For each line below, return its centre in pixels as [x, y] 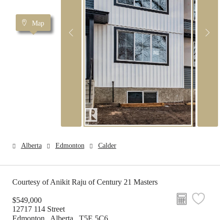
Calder [107, 146]
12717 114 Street [39, 209]
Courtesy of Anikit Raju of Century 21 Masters [85, 182]
